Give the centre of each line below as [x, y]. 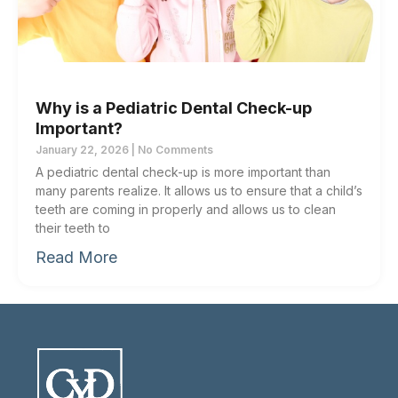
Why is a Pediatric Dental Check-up [174, 107]
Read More [76, 257]
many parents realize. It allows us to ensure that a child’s [199, 190]
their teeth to [73, 227]
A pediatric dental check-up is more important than [183, 171]
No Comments [174, 149]
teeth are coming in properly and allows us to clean [186, 209]
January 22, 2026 [84, 149]
